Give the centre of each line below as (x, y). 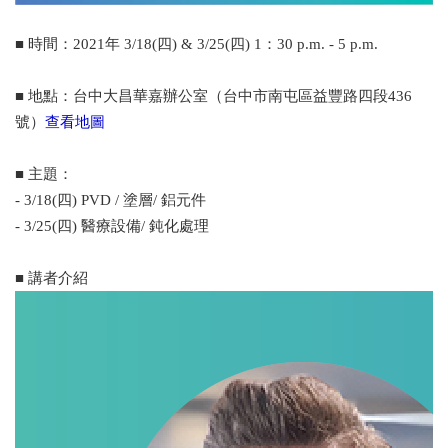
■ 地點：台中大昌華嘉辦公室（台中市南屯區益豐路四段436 (213, 95)
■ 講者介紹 (51, 277)
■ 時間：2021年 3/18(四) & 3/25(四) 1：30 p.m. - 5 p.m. (196, 43)
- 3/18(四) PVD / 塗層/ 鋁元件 (110, 199)
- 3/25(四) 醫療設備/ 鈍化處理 (112, 225)
